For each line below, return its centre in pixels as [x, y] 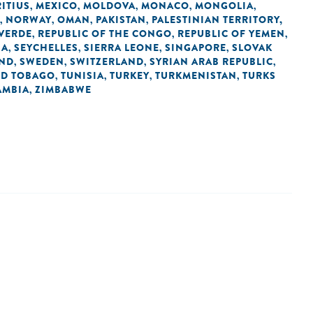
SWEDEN [42, 61]
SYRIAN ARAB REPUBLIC [211, 61]
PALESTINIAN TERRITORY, [217, 20]
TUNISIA [82, 75]
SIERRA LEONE [122, 48]
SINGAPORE [196, 48]
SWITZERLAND [107, 61]
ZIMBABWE [63, 89]
